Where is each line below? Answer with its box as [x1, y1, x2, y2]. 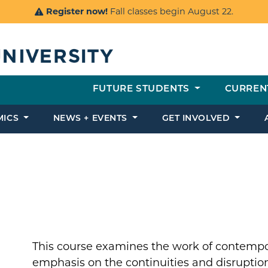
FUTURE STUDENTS [92, 85, 193, 95]
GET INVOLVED [162, 114, 233, 124]
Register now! [46, 6, 108, 17]
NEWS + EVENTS [53, 114, 130, 124]
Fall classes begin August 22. [108, 6, 233, 17]
